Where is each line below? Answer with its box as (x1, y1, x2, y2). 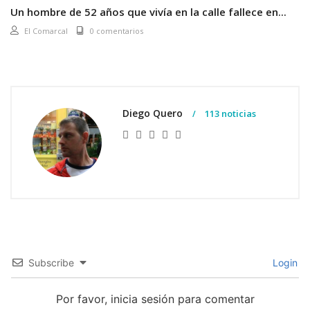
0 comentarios (90, 25, 143, 36)
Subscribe (28, 256, 74, 268)
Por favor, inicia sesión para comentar (55, 291, 255, 306)
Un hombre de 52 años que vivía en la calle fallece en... (10, 4, 286, 19)
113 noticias (203, 107, 256, 120)
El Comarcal (24, 25, 68, 36)
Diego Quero (122, 106, 185, 120)
